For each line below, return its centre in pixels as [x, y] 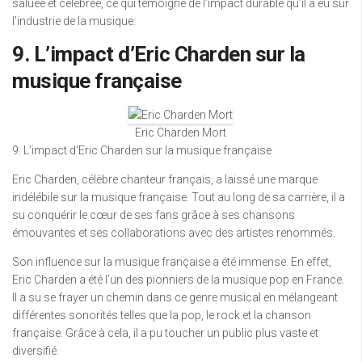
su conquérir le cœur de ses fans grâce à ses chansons [154, 215]
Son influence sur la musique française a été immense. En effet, [172, 262]
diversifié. [36, 351]
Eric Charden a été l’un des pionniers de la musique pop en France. [178, 280]
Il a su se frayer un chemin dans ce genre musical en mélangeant [175, 297]
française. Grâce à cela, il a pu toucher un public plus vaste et [165, 333]
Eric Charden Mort [181, 133]
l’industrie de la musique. [74, 21]
